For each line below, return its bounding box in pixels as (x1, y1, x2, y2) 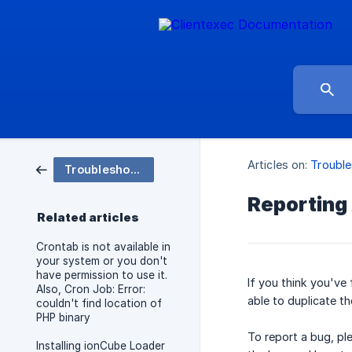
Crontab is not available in (36, 240, 170, 253)
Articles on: (247, 158, 308, 172)
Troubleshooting (130, 163, 140, 176)
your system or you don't (36, 255, 167, 267)
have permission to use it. (36, 269, 167, 281)
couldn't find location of (36, 297, 162, 310)
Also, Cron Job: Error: (36, 283, 145, 295)
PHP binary (36, 311, 90, 324)
